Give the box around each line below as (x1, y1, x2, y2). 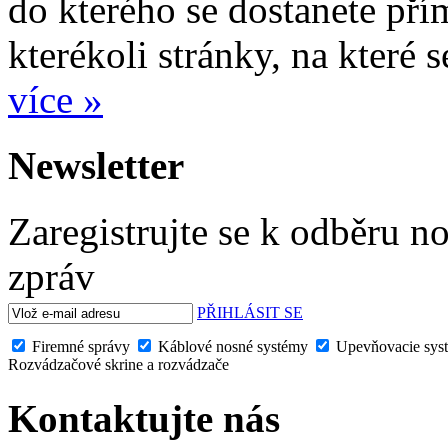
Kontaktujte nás (8, 396, 280, 440)
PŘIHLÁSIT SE (197, 304, 303, 322)
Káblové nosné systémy (158, 338, 308, 356)
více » (8, 77, 103, 121)
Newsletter (8, 144, 184, 188)
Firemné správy (32, 338, 130, 356)
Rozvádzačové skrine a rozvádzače (8, 356, 229, 374)
